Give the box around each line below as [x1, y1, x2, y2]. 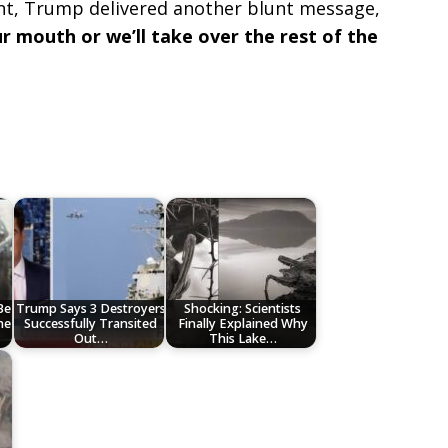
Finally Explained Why [177, 315, 308, 333]
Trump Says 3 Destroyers [15, 300, 166, 318]
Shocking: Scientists [184, 300, 302, 318]
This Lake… [208, 330, 277, 348]
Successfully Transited [24, 315, 158, 333]
